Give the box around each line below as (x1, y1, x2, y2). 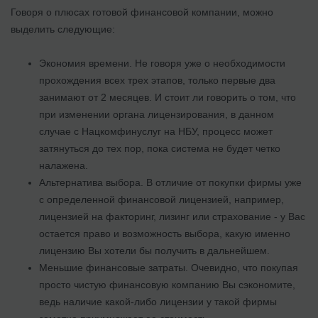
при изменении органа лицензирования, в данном (39, 108, 274, 120)
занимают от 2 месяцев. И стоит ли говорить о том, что (39, 91, 296, 103)
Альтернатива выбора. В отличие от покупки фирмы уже (39, 176, 302, 188)
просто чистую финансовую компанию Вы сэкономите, (39, 278, 295, 290)
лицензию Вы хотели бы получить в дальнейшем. (39, 244, 273, 256)
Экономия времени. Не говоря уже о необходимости (39, 57, 285, 69)
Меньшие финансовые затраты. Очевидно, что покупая (39, 261, 298, 273)
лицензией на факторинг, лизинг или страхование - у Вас (39, 210, 305, 222)
